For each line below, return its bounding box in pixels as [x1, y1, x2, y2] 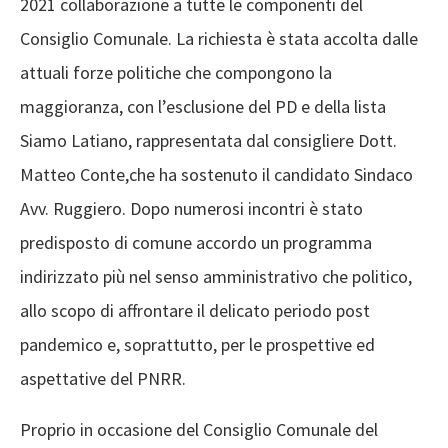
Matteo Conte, [20, 163, 129, 186]
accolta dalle [319, 27, 418, 50]
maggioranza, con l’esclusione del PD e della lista [20, 95, 386, 118]
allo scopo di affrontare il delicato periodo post [20, 299, 370, 322]
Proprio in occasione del [20, 418, 199, 441]
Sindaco [354, 163, 413, 186]
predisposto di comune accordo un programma [20, 231, 372, 254]
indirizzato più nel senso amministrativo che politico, [20, 265, 412, 288]
